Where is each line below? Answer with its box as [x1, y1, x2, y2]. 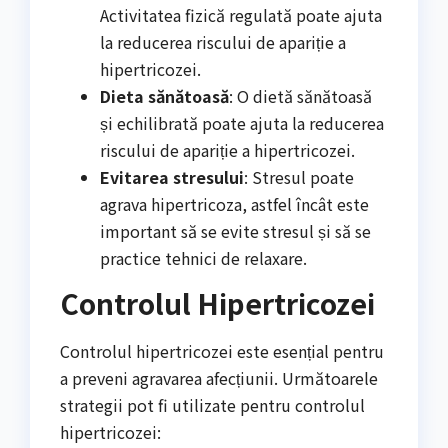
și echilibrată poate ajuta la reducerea [100, 110, 384, 135]
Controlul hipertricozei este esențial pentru [60, 339, 384, 364]
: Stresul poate [244, 164, 354, 189]
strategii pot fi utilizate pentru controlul [60, 393, 365, 418]
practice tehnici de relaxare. [100, 245, 307, 270]
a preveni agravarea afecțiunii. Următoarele [60, 366, 378, 391]
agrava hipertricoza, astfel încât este [100, 191, 369, 216]
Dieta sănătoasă [100, 83, 229, 108]
